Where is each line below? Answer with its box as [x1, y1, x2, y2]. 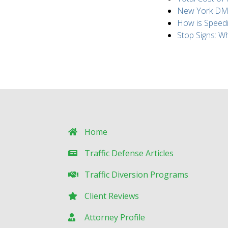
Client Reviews [84, 190, 139, 202]
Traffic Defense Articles [84, 148, 174, 159]
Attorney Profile [84, 212, 145, 223]
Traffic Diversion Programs [84, 169, 188, 181]
